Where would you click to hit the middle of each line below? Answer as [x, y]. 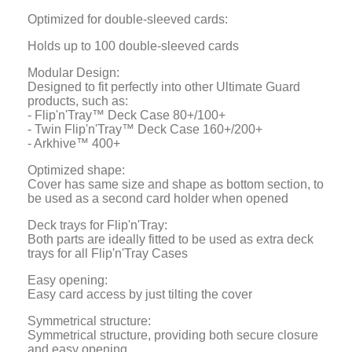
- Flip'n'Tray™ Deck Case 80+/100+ [126, 115]
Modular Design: [73, 73]
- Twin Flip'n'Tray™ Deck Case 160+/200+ [145, 130]
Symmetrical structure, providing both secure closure [173, 335]
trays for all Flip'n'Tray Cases [108, 254]
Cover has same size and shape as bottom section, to [176, 185]
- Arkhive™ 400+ [74, 144]
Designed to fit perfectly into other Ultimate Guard [164, 87]
